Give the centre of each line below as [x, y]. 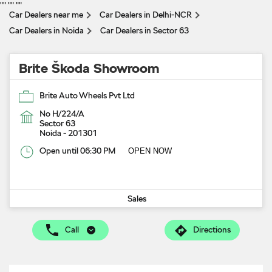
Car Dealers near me [46, 15]
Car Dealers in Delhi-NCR [146, 15]
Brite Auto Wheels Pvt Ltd [87, 95]
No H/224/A [62, 114]
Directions [212, 230]
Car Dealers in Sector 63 [144, 30]
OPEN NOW [150, 151]
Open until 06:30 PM [77, 151]
